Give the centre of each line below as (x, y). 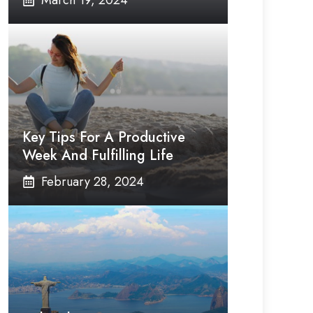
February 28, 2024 (93, 182)
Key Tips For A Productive (104, 137)
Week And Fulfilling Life (98, 155)
